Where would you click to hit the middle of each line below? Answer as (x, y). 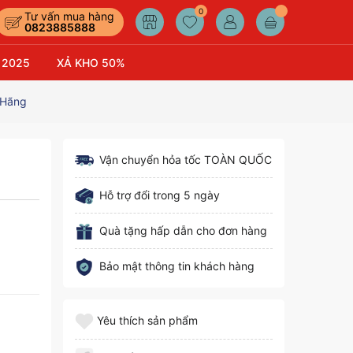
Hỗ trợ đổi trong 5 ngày (159, 195)
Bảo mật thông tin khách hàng (176, 266)
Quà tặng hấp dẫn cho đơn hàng (183, 230)
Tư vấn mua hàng (69, 16)
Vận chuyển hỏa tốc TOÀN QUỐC (185, 160)
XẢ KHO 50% (91, 63)
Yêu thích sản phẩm (147, 320)
